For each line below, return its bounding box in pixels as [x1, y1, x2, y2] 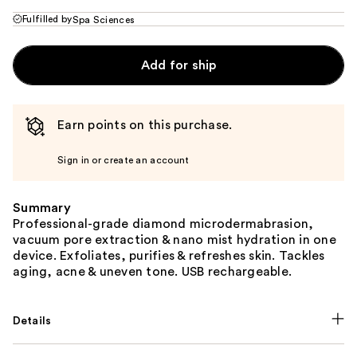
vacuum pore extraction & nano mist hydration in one [13, 233, 336, 246]
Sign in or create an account [57, 155, 190, 165]
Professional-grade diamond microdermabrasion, [13, 217, 314, 230]
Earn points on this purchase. [57, 118, 233, 131]
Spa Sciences [72, 14, 135, 25]
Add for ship [140, 58, 217, 72]
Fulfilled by [22, 14, 73, 24]
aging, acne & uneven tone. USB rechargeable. [13, 265, 292, 278]
